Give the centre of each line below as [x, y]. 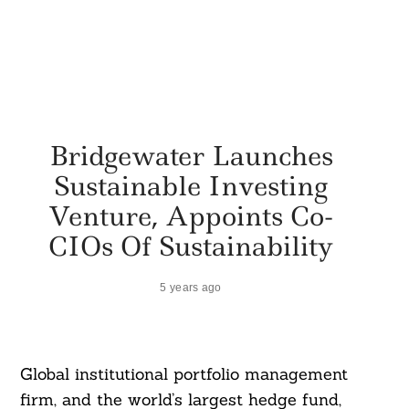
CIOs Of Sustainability [191, 246]
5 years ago [191, 287]
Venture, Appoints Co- [191, 215]
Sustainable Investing [191, 185]
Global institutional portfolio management [184, 374]
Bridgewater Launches [191, 155]
